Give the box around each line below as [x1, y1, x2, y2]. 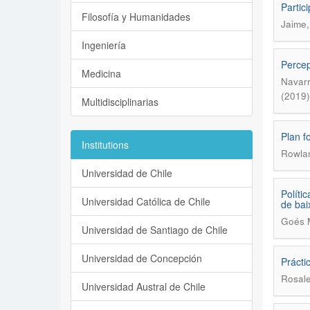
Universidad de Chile [82, 166, 172, 180]
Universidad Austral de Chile [82, 280, 206, 293]
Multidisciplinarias [82, 95, 158, 109]
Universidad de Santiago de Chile [82, 223, 228, 237]
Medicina [82, 66, 121, 80]
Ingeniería [82, 38, 126, 52]
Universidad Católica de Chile [82, 194, 210, 208]
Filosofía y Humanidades [82, 10, 190, 24]
